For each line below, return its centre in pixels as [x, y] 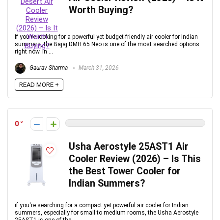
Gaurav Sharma [48, 68]
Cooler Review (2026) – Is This [135, 159]
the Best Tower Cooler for [125, 171]
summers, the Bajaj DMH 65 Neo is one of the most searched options [107, 44]
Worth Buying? [101, 10]
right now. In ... [34, 52]
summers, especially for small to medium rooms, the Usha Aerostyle [107, 213]
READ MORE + [39, 85]
